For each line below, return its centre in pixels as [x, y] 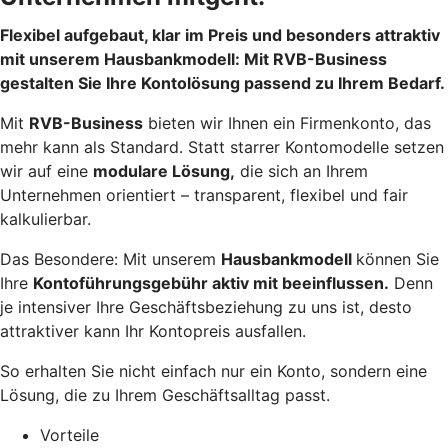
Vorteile [69, 434]
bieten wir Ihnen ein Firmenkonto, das [287, 122]
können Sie [397, 258]
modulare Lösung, [164, 170]
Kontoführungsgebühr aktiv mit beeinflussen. [211, 282]
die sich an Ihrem [301, 170]
